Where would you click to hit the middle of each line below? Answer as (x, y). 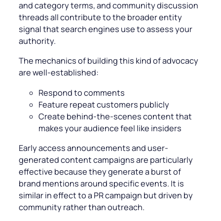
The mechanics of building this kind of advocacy (109, 61)
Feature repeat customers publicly (104, 104)
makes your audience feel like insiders (110, 128)
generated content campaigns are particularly (106, 160)
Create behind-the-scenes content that (115, 116)
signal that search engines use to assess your (106, 29)
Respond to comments (82, 92)
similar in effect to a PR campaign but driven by (106, 195)
